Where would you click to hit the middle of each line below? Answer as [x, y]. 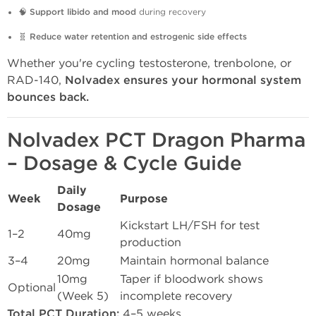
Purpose [144, 199]
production [151, 242]
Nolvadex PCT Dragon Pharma [156, 140]
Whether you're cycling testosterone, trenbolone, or [149, 63]
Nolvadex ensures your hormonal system [183, 80]
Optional [32, 287]
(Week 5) [83, 296]
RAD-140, [36, 80]
